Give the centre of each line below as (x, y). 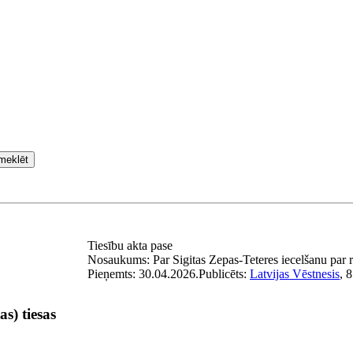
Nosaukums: (120, 260)
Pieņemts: (113, 274)
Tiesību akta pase (132, 245)
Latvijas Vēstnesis (295, 274)
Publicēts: (224, 274)
